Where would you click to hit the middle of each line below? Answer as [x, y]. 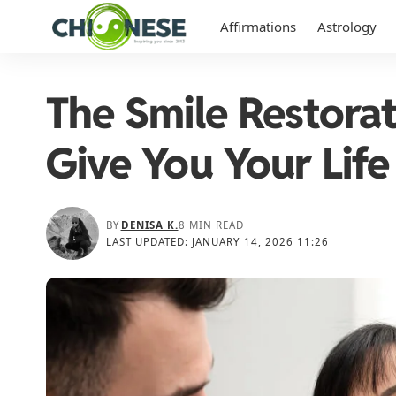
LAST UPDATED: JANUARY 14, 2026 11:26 [218, 242]
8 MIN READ [211, 225]
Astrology [347, 27]
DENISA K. [149, 225]
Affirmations [258, 27]
